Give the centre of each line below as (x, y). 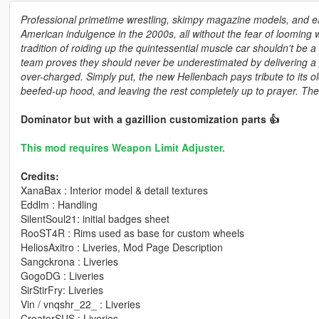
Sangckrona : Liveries (69, 262)
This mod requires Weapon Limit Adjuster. (122, 148)
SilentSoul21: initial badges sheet (95, 219)
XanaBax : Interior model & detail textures (114, 190)
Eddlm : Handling (59, 205)
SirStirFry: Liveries (62, 290)
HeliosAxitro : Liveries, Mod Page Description (121, 247)
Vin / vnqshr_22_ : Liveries (80, 304)
